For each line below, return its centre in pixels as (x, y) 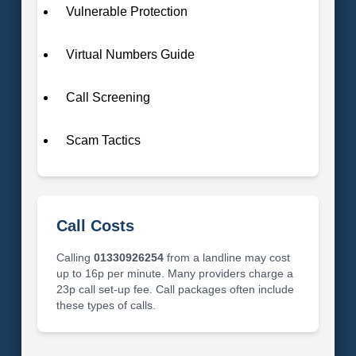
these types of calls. (106, 305)
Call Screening (108, 97)
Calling (75, 257)
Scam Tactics (103, 140)
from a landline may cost (226, 257)
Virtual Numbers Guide (130, 54)
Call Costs (95, 225)
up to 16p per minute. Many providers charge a (174, 273)
